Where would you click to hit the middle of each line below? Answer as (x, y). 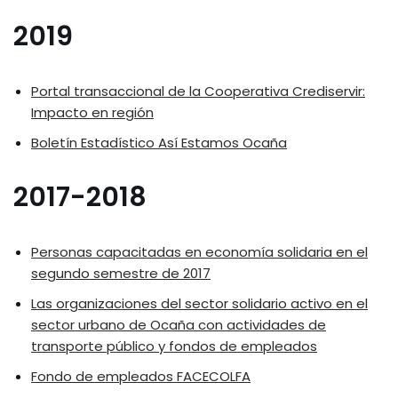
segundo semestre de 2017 (121, 274)
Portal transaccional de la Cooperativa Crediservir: (198, 92)
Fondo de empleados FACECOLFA (141, 377)
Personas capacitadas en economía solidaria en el (199, 252)
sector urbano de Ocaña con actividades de (179, 325)
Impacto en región (92, 113)
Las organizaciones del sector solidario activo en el (199, 304)
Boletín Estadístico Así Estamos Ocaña (159, 143)
